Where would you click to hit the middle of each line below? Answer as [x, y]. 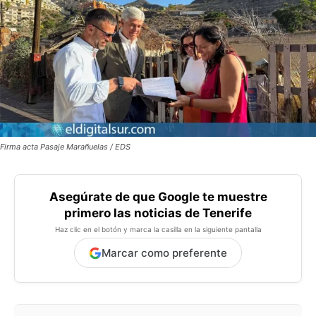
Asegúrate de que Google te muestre [158, 197]
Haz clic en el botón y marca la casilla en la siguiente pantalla [158, 230]
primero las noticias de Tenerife [158, 213]
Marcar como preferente [164, 253]
